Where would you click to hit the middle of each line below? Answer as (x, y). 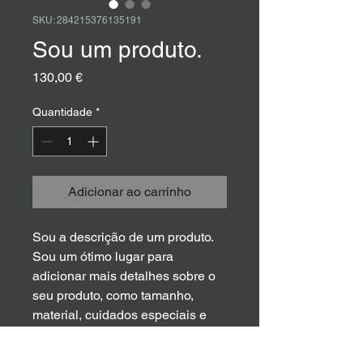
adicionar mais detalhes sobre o (126, 275)
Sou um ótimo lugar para (105, 256)
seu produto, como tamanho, (115, 295)
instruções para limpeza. (102, 334)
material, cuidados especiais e (121, 314)
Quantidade (62, 111)
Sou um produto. (117, 49)
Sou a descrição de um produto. (124, 237)
